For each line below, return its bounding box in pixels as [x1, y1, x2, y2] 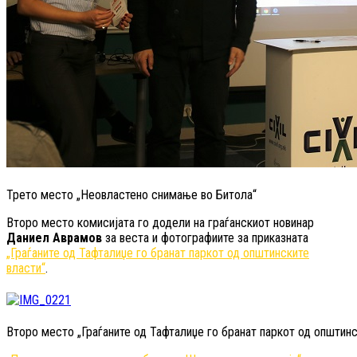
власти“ [6, 260, 45, 276]
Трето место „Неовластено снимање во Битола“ [6, 186, 257, 202]
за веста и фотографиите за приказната [102, 229, 308, 245]
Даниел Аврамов [6, 229, 102, 245]
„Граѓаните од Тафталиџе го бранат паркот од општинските [6, 245, 309, 261]
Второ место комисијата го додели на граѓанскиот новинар [6, 214, 314, 230]
